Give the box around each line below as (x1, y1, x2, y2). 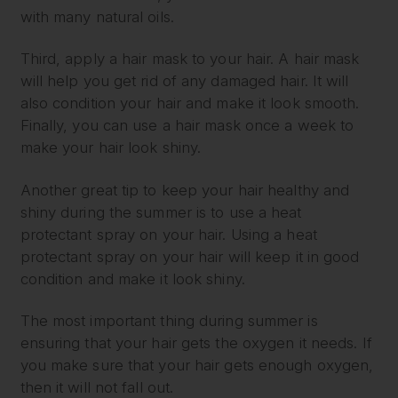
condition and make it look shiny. (20, 269, 245, 288)
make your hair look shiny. (20, 139, 202, 157)
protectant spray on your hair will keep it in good (20, 247, 360, 266)
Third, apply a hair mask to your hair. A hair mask (20, 50, 360, 68)
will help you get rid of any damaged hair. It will (20, 72, 349, 91)
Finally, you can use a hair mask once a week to (20, 116, 354, 135)
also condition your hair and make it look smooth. (20, 94, 360, 113)
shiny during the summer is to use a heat (20, 203, 302, 221)
